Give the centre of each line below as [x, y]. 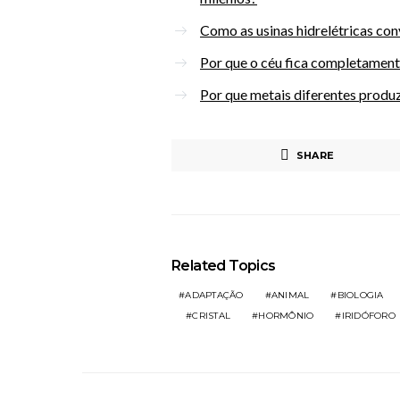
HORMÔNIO [286, 316]
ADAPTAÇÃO [214, 295]
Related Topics [224, 266]
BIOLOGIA [360, 295]
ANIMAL [290, 295]
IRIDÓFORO [368, 316]
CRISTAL [211, 316]
